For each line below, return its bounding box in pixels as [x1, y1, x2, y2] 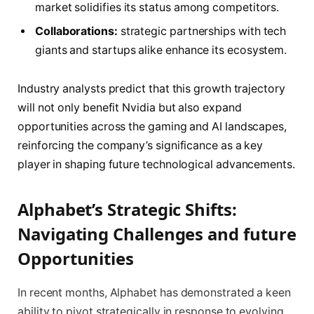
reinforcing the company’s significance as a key [18, 139, 264, 153]
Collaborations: [35, 24, 118, 38]
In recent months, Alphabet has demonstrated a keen [18, 285, 292, 299]
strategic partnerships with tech [117, 24, 287, 38]
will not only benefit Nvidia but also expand [18, 101, 242, 115]
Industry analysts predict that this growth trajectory [18, 82, 285, 96]
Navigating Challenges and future [18, 221, 296, 245]
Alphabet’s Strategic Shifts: [18, 197, 237, 221]
